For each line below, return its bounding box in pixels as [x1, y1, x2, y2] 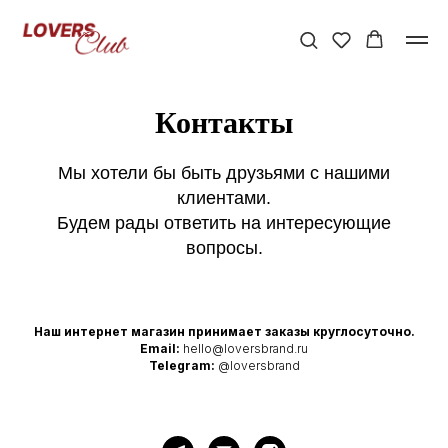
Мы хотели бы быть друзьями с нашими [58, 163, 390, 183]
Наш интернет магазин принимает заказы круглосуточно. [33, 324, 415, 339]
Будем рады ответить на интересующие [57, 213, 391, 233]
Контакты [155, 106, 293, 139]
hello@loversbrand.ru [183, 341, 308, 356]
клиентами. [177, 188, 271, 208]
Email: [140, 341, 180, 356]
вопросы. [185, 238, 263, 258]
